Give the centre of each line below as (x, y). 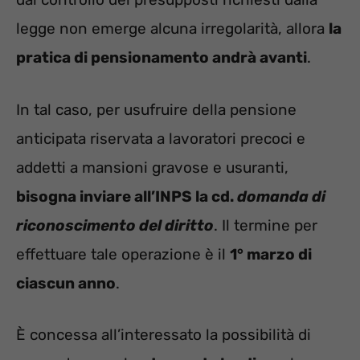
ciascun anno (66, 283)
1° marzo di (271, 254)
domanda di (281, 196)
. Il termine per (266, 225)
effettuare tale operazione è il (123, 254)
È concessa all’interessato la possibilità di (164, 335)
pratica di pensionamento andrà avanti (162, 58)
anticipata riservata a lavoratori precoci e (161, 138)
